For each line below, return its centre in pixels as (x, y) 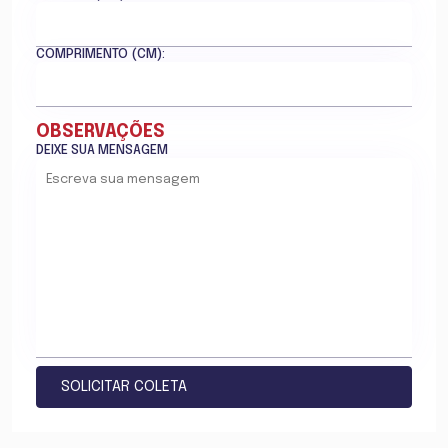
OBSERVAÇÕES (100, 132)
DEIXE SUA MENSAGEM (102, 150)
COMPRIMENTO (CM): (100, 54)
